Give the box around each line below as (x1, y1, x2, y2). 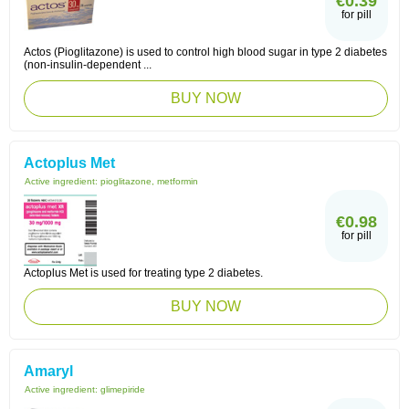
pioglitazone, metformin (100, 176, 198, 186)
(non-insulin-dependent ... (24, 58, 152, 71)
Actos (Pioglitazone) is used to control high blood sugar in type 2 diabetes (24, 46, 387, 58)
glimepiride (100, 384, 145, 394)
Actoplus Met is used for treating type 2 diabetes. (24, 267, 263, 279)
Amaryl (24, 363, 73, 379)
